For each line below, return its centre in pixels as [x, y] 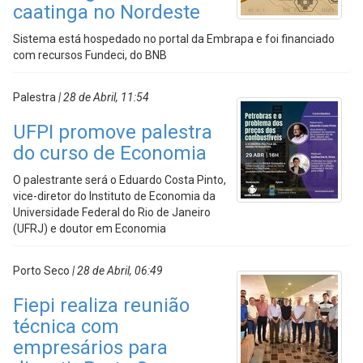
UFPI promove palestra [113, 132]
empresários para [90, 348]
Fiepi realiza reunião [101, 305]
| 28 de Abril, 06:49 [116, 271]
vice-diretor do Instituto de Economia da [114, 196]
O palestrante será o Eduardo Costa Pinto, [120, 180]
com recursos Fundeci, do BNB [90, 55]
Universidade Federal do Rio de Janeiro [112, 212]
